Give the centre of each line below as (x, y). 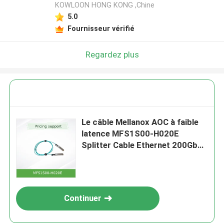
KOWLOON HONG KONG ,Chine (104, 5)
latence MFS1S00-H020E (130, 134)
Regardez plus (112, 54)
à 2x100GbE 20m (114, 157)
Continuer (82, 198)
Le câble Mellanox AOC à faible (140, 122)
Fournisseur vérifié (101, 28)
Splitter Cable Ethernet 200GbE (142, 145)
